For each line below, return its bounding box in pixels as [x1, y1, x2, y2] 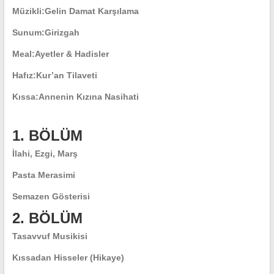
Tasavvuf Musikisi [12, 231, 87, 241]
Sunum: [12, 28, 45, 37]
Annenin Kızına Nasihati [38, 92, 139, 102]
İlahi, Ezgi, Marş [12, 149, 78, 158]
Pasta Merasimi [12, 170, 75, 180]
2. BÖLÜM [12, 210, 83, 226]
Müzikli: [12, 6, 45, 16]
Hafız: [12, 70, 36, 80]
